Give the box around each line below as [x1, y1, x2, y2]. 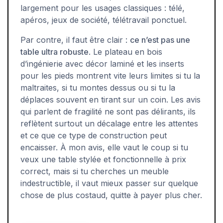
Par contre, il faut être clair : [20, 34, 130, 45]
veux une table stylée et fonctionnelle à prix [20, 154, 186, 164]
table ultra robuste [20, 46, 89, 57]
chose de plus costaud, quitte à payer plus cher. [20, 190, 202, 200]
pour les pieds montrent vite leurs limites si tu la [20, 70, 200, 81]
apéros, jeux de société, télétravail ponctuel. [20, 14, 187, 25]
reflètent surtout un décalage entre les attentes [20, 118, 198, 128]
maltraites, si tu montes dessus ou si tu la [20, 82, 175, 93]
